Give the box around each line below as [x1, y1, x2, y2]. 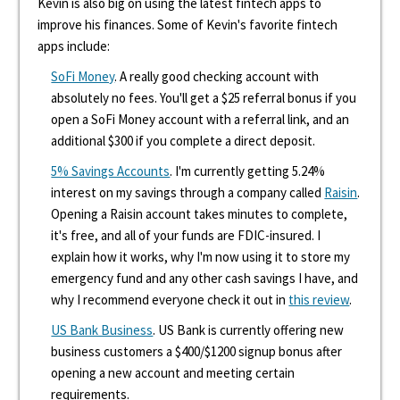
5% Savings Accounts [51, 162, 171, 179]
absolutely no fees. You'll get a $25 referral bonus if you [51, 89, 357, 106]
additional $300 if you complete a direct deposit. [51, 132, 316, 149]
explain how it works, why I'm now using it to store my [51, 248, 351, 265]
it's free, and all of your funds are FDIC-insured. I [51, 227, 321, 244]
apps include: [37, 37, 111, 54]
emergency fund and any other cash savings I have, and [51, 270, 359, 287]
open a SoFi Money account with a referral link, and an [51, 111, 350, 128]
